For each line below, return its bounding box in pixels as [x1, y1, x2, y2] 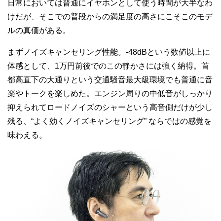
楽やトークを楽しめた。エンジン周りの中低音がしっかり [7, 89, 213, 98]
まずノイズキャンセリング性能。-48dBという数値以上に [7, 48, 210, 57]
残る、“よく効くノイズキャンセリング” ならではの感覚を [7, 117, 212, 126]
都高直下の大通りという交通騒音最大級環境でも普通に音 [7, 75, 213, 84]
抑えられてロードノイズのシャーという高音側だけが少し [7, 103, 213, 112]
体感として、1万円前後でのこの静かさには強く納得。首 [7, 62, 209, 71]
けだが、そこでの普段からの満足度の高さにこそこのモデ [7, 12, 213, 21]
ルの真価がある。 [7, 26, 71, 35]
